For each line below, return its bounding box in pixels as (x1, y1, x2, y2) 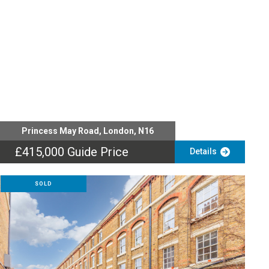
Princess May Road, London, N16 (21, 126, 154, 136)
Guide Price (67, 145, 128, 159)
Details (189, 147, 220, 156)
